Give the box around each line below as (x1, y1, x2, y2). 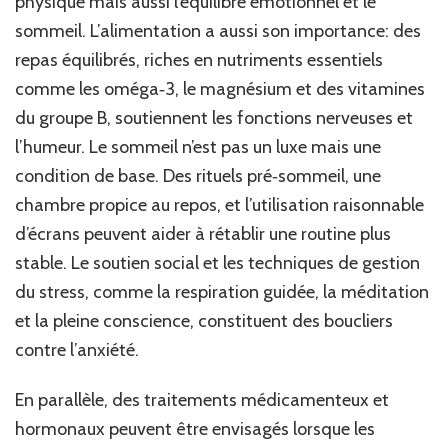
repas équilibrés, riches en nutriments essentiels (15, 49, 383, 72)
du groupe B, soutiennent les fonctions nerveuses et (15, 107, 413, 130)
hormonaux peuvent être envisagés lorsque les (15, 418, 375, 441)
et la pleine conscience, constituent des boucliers (15, 310, 393, 333)
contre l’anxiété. (15, 339, 139, 362)
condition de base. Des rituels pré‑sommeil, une (15, 165, 381, 188)
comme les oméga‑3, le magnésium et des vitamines (15, 78, 425, 101)
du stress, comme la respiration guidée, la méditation (15, 281, 429, 304)
